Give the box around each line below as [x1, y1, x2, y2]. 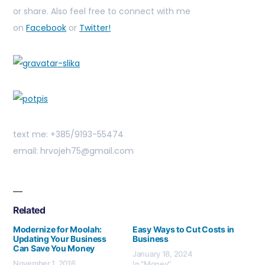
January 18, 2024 [132, 248, 193, 258]
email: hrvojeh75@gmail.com [13, 145, 134, 157]
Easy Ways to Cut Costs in [132, 224, 235, 234]
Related [13, 205, 46, 216]
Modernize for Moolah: [13, 224, 102, 234]
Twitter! [79, 22, 111, 34]
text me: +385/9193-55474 [13, 128, 124, 141]
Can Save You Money [13, 243, 95, 253]
